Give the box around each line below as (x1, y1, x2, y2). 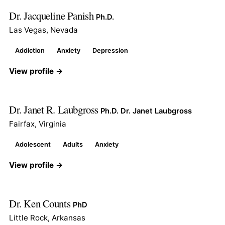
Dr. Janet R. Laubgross (9, 102, 101, 117)
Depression (92, 46, 128, 54)
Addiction (15, 46, 45, 54)
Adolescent (15, 140, 51, 148)
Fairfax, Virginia (9, 119, 66, 129)
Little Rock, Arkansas (9, 212, 85, 222)
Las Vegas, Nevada (9, 25, 78, 35)
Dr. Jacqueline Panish (9, 8, 96, 23)
